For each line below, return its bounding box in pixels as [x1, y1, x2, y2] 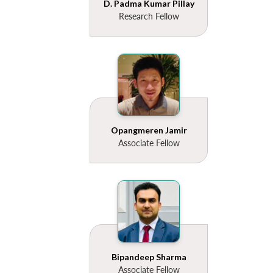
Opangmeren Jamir [110, 125, 187, 136]
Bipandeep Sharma [111, 252, 186, 263]
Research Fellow [118, 11, 179, 22]
